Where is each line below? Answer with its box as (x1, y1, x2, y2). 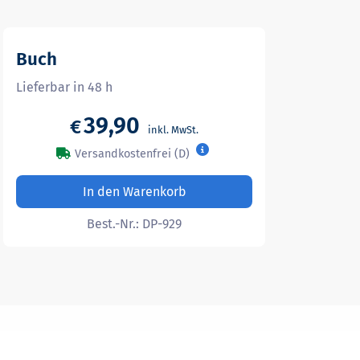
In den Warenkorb (82, 184, 186, 200)
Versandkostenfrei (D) (74, 146, 190, 161)
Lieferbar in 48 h (16, 80, 113, 95)
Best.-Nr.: (87, 216, 143, 232)
